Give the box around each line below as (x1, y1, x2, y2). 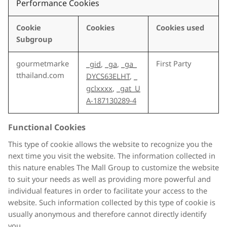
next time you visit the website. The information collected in (8, 150, 215, 162)
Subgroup (16, 33, 52, 46)
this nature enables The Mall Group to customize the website (8, 162, 219, 174)
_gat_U (117, 83, 140, 95)
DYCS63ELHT (86, 70, 130, 83)
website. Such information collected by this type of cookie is (8, 197, 215, 209)
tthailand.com (16, 69, 64, 82)
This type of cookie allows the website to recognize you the (8, 138, 212, 150)
